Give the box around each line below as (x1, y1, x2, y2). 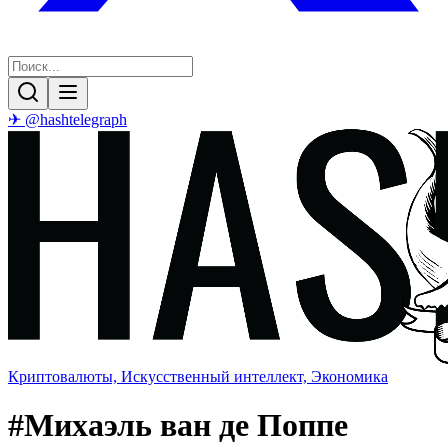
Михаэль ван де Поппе (24, 407, 348, 444)
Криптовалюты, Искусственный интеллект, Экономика (8, 368, 388, 385)
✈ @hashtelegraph (8, 111, 127, 128)
